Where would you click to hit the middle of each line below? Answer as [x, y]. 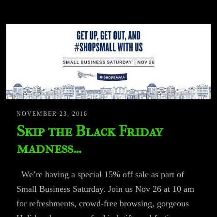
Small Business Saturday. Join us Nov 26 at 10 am [106, 189]
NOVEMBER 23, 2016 [52, 114]
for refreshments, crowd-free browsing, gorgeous [103, 203]
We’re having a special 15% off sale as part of [101, 174]
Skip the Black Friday [90, 131]
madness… [49, 148]
